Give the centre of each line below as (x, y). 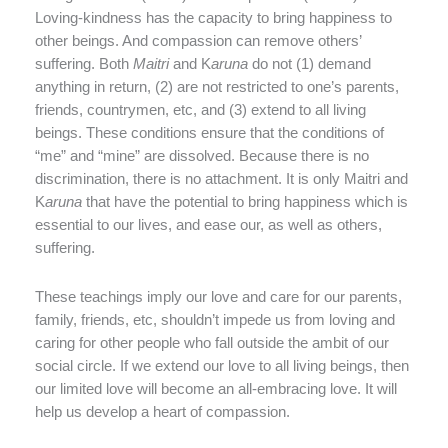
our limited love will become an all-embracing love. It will (216, 388)
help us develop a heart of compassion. (162, 411)
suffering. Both (84, 64)
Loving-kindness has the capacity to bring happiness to (213, 18)
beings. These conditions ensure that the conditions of (209, 133)
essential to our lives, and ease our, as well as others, (208, 225)
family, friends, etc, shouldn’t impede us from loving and (215, 319)
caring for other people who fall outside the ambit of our (212, 342)
